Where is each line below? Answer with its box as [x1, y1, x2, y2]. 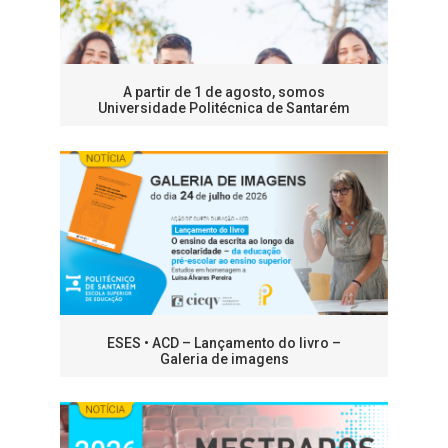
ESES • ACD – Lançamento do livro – [107, 335, 341, 352]
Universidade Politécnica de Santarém [98, 100, 350, 117]
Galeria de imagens [159, 351, 289, 368]
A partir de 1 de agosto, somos [123, 84, 325, 101]
